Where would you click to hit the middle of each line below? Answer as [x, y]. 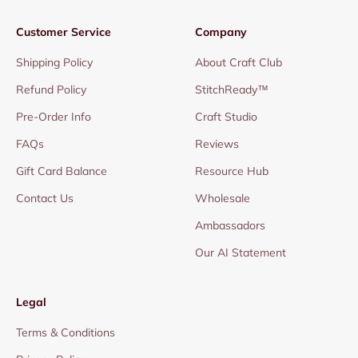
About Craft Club [239, 62]
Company [221, 32]
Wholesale [223, 198]
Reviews [217, 143]
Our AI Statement [241, 252]
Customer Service [64, 32]
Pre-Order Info [54, 116]
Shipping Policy [54, 62]
